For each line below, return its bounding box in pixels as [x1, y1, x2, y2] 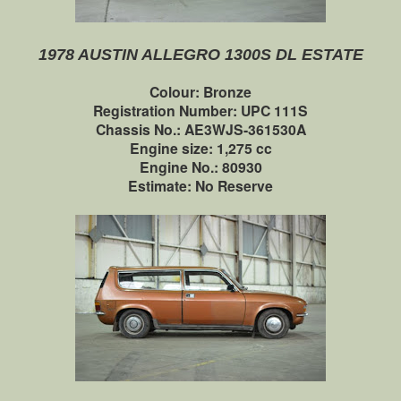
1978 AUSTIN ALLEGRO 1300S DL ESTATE [38, 45, 363, 64]
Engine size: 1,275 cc [129, 137, 272, 158]
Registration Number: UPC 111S [93, 99, 308, 121]
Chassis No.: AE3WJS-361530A [95, 118, 306, 140]
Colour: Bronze [149, 81, 252, 102]
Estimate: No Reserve [128, 175, 273, 196]
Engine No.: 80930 [139, 156, 262, 177]
